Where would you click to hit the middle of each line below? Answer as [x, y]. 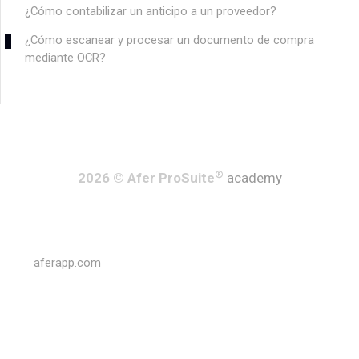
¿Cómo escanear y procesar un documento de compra [169, 40]
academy [254, 178]
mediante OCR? [65, 58]
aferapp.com [67, 263]
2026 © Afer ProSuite [146, 178]
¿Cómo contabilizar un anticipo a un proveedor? [151, 12]
